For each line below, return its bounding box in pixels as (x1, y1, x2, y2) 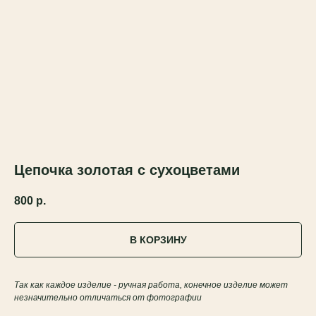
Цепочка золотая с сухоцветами (14, 162, 240, 178)
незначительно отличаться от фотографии (14, 293, 202, 303)
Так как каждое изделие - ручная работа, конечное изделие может (14, 280, 288, 291)
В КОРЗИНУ (129, 234, 187, 246)
